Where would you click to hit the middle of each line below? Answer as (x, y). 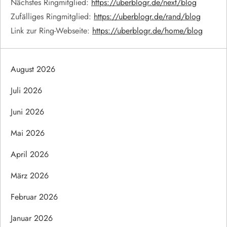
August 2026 (33, 69)
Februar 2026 (34, 197)
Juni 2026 (27, 111)
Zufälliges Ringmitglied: (52, 16)
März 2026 (30, 175)
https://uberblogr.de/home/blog (147, 30)
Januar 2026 (32, 218)
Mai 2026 (28, 133)
